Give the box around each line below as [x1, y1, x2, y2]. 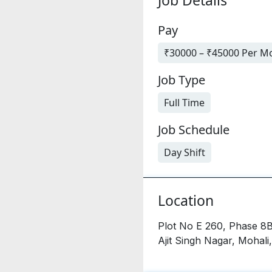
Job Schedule [158, 121, 229, 138]
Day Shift [164, 145, 205, 159]
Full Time [164, 95, 205, 109]
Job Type [158, 71, 205, 88]
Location [158, 190, 214, 210]
